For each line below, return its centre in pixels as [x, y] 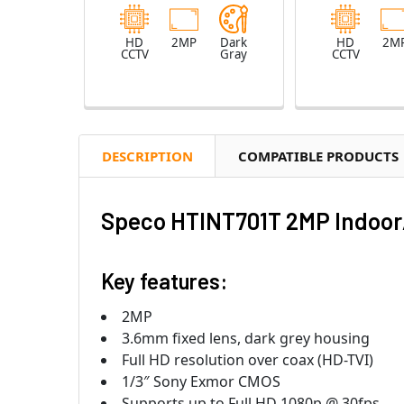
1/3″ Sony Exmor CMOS [201, 381]
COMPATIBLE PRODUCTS [318, 156]
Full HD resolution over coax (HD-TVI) [248, 359]
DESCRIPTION [147, 156]
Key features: [164, 280]
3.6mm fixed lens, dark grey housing [246, 338]
